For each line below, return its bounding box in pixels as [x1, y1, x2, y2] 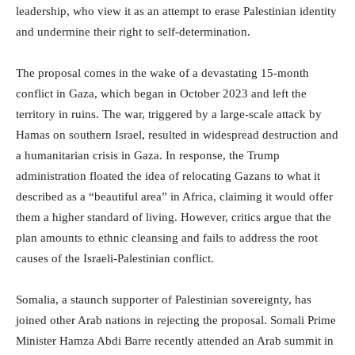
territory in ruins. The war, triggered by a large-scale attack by [16, 108, 322, 121]
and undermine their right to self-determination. [16, 25, 250, 39]
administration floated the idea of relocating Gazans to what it [16, 170, 320, 183]
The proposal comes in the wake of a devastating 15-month [16, 67, 309, 80]
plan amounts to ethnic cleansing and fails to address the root [16, 231, 318, 245]
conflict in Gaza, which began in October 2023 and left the [16, 87, 307, 101]
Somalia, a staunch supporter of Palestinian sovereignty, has [16, 293, 311, 307]
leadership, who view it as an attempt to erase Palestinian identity [16, 5, 337, 18]
